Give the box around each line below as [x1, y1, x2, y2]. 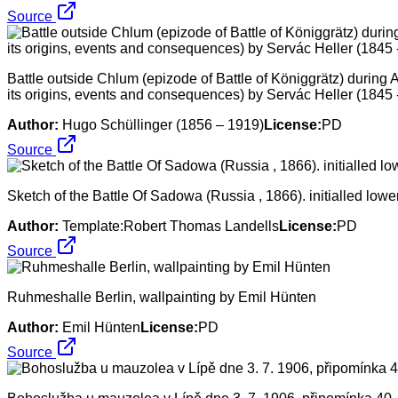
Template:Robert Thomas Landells [62, 218, 279, 234]
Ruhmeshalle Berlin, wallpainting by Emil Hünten [7, 289, 316, 305]
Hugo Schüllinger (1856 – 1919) [62, 116, 264, 132]
